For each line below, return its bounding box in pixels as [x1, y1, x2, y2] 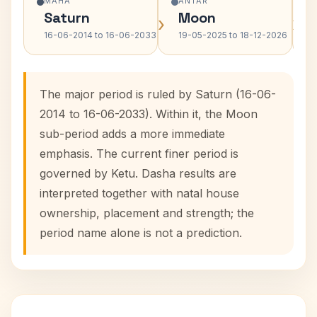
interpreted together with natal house [40, 186, 239, 200]
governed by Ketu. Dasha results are [40, 166, 236, 180]
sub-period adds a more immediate [40, 127, 225, 141]
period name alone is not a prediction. [40, 226, 242, 240]
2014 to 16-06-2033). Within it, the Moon [40, 107, 258, 121]
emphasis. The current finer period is [40, 146, 238, 161]
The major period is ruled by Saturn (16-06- [40, 87, 276, 101]
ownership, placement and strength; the [40, 206, 254, 220]
